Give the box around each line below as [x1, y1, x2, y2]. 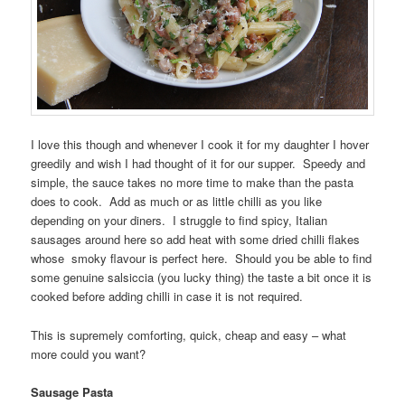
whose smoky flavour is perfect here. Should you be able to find [31, 250, 372, 268]
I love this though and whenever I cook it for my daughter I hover [31, 136, 370, 154]
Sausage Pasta [31, 382, 114, 400]
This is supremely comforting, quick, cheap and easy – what [31, 325, 347, 344]
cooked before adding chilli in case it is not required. [31, 287, 304, 306]
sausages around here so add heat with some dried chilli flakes [31, 231, 361, 249]
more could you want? [31, 344, 146, 363]
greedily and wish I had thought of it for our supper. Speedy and [31, 155, 366, 173]
